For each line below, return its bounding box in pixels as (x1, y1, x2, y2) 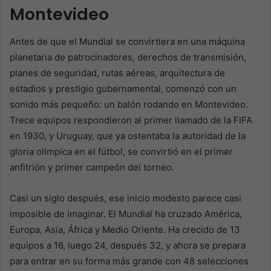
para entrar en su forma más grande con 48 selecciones (10, 255, 249, 267)
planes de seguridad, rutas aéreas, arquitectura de (10, 67, 225, 79)
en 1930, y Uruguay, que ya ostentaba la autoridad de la (10, 129, 246, 142)
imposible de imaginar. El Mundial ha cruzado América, (10, 207, 242, 220)
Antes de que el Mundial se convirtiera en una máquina (10, 35, 245, 47)
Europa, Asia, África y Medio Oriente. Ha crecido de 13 (10, 223, 240, 235)
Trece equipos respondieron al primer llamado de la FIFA (10, 114, 252, 126)
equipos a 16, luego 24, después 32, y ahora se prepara (10, 239, 246, 251)
